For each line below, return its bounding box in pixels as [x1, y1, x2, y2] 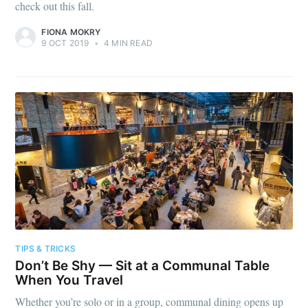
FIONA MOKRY [41, 26, 101, 37]
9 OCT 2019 [41, 37, 89, 48]
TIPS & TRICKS [15, 243, 76, 254]
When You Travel [15, 272, 124, 289]
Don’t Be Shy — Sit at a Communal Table [15, 258, 270, 274]
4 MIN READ [101, 37, 153, 48]
